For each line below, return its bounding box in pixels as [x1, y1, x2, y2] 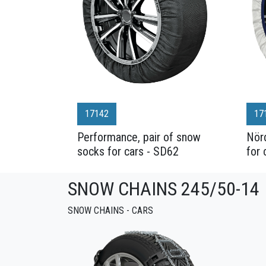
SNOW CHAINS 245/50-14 [68, 178, 259, 200]
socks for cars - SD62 [77, 144, 179, 159]
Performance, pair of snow [77, 130, 201, 144]
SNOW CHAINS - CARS [68, 205, 153, 216]
